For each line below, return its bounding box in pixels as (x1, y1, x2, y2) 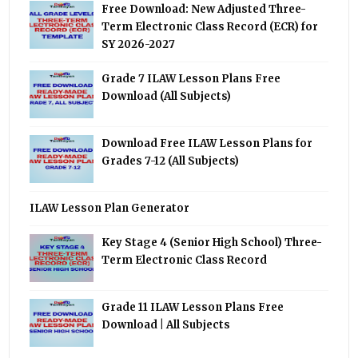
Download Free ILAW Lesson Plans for (101, 137, 313, 151)
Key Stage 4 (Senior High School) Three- (101, 236, 323, 250)
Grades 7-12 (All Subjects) (101, 154, 240, 169)
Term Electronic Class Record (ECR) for (101, 20, 319, 34)
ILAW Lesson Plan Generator (30, 201, 190, 216)
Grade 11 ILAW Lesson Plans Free (101, 300, 284, 315)
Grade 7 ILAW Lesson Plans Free (101, 72, 281, 86)
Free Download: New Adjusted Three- (101, 2, 307, 17)
